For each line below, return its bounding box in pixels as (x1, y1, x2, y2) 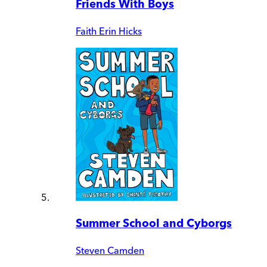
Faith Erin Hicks (76, 24, 142, 37)
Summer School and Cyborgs (76, 216, 232, 231)
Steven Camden (76, 244, 144, 256)
